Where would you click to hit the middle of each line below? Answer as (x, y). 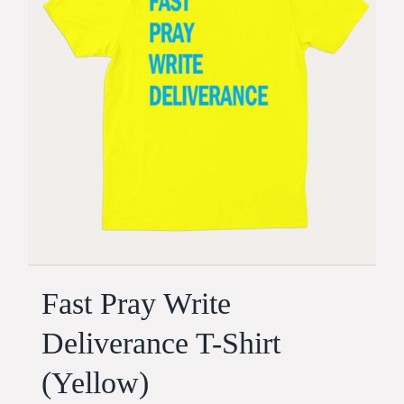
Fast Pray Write (136, 304)
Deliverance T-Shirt (161, 344)
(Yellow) (95, 383)
